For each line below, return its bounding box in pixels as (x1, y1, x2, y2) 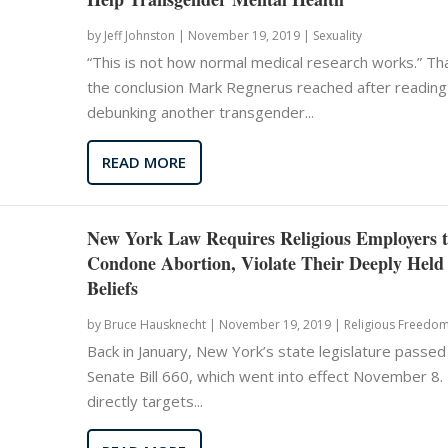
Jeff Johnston (103, 26, 175, 44)
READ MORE (102, 152, 187, 173)
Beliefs (86, 274, 138, 301)
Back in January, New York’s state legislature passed (86, 340, 446, 361)
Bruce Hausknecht (103, 315, 206, 333)
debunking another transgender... (86, 101, 314, 122)
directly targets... (86, 390, 203, 411)
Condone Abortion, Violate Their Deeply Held (86, 249, 444, 276)
